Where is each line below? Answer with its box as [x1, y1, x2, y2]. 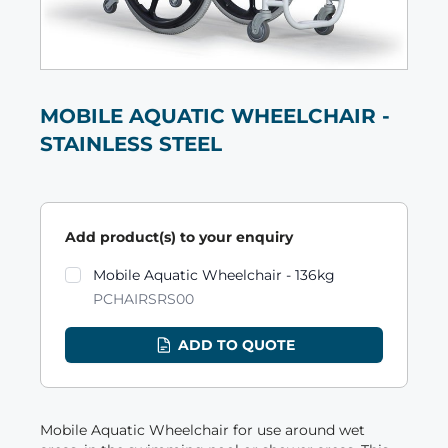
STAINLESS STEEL [40, 132, 222, 157]
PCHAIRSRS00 [93, 290, 194, 309]
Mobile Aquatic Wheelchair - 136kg [93, 266, 335, 285]
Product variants [64, 263, 181, 282]
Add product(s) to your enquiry [65, 228, 293, 247]
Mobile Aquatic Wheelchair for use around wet [40, 421, 365, 440]
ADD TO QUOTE [177, 336, 295, 355]
